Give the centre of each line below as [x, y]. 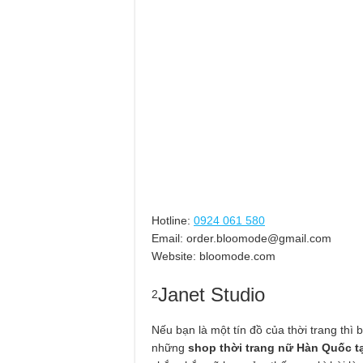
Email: [167, 239]
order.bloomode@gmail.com [259, 239]
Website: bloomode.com [214, 256]
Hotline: [171, 221]
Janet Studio [211, 295]
